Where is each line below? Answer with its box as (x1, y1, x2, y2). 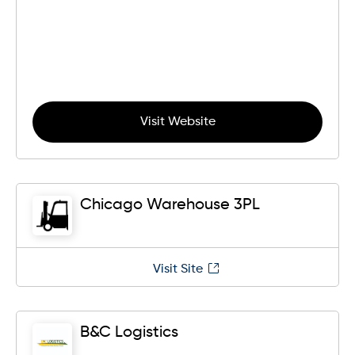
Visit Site (152, 263, 203, 276)
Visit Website (139, 116, 216, 128)
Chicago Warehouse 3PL (80, 197, 260, 213)
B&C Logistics (80, 325, 178, 341)
